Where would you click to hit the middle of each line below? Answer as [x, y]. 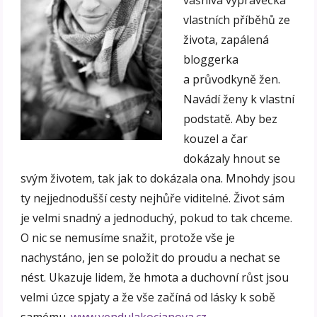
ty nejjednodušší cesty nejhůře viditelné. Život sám [153, 198]
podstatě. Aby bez [231, 119]
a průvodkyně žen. [232, 80]
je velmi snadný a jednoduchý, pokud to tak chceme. [157, 218]
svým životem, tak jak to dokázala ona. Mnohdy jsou [158, 179]
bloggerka [211, 60]
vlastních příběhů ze [237, 20]
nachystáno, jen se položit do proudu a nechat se [151, 258]
